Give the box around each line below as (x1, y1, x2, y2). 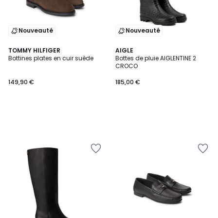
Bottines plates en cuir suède (8, 54, 93, 62)
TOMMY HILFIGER (8, 46, 60, 54)
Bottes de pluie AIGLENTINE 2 (115, 54, 196, 62)
